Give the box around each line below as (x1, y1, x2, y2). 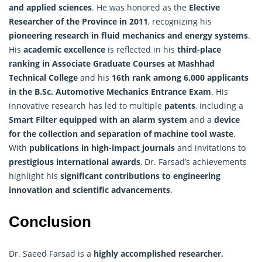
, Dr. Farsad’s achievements (140, 156, 247, 167)
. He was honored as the (92, 1, 189, 13)
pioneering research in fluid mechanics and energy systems (9, 29, 248, 41)
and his (78, 71, 112, 83)
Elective (189, 1, 220, 13)
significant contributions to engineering (60, 170, 220, 181)
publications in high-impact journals (29, 142, 175, 153)
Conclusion (9, 212, 91, 230)
